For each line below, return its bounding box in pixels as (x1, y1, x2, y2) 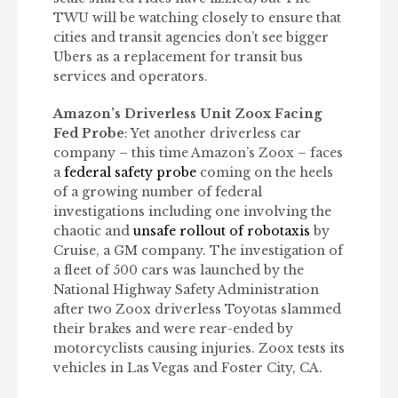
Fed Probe (53, 125, 124, 142)
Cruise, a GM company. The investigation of (53, 243, 343, 259)
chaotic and (53, 223, 133, 240)
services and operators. (53, 68, 208, 85)
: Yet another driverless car (124, 125, 301, 142)
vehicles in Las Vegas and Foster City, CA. (53, 360, 322, 377)
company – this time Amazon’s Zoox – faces (53, 145, 343, 162)
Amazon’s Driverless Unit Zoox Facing (53, 106, 322, 123)
